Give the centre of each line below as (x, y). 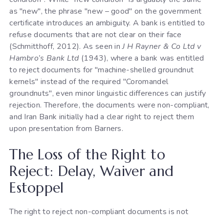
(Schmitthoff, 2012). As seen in (66, 46)
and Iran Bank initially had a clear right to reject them (102, 117)
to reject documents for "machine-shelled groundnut (102, 70)
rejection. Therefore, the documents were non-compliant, (109, 105)
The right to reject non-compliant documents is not (99, 211)
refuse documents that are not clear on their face (95, 34)
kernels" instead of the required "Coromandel (89, 81)
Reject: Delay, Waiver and (92, 171)
